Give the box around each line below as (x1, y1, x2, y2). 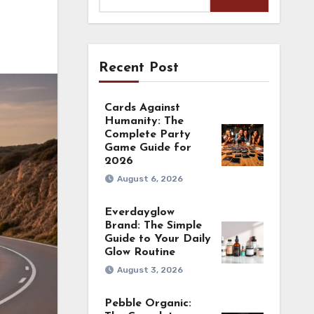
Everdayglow (104, 207, 175, 218)
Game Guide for (104, 142, 191, 153)
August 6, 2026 (116, 174, 183, 184)
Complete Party (104, 129, 191, 140)
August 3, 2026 (116, 265, 183, 275)
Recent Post (98, 61, 179, 75)
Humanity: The (104, 116, 184, 127)
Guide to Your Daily (104, 233, 211, 245)
